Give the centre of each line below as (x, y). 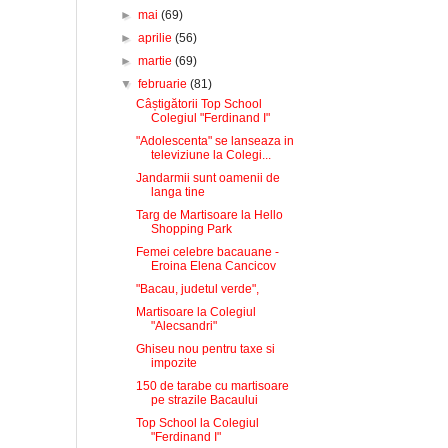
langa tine (177, 192)
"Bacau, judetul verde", (197, 289)
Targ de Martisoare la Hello (209, 215)
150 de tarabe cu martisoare (212, 386)
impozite (173, 363)
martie (157, 61)
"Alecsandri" (183, 326)
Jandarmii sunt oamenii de (207, 178)
